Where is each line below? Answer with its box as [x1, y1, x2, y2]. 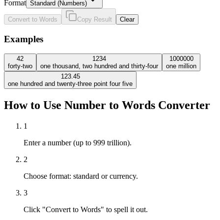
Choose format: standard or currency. [24, 172, 138, 181]
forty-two [8, 62, 32, 70]
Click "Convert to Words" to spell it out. [24, 205, 148, 214]
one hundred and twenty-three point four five [8, 80, 133, 88]
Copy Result [77, 15, 112, 23]
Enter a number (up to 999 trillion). [24, 138, 132, 147]
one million [166, 62, 196, 70]
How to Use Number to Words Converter [4, 99, 210, 112]
